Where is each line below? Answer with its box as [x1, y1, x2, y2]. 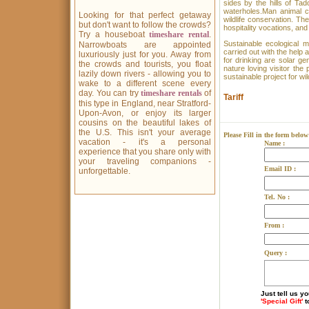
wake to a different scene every [79, 79, 211, 88]
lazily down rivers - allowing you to [79, 69, 211, 79]
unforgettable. [79, 166, 130, 176]
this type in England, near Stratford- [79, 99, 211, 108]
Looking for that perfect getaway [79, 10, 211, 20]
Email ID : [264, 165, 296, 172]
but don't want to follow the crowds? [79, 20, 211, 30]
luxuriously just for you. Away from [79, 50, 211, 59]
